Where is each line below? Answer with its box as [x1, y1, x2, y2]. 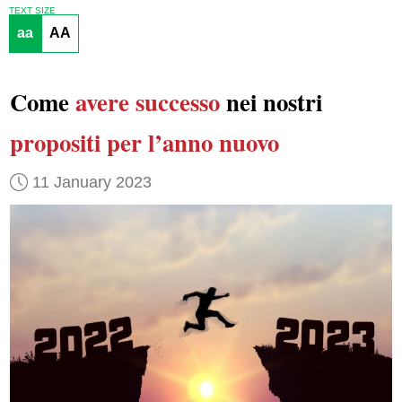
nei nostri [219, 84, 322, 120]
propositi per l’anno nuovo [9, 125, 279, 161]
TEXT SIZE [8, 4, 56, 15]
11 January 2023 [31, 172, 152, 191]
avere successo [74, 84, 220, 120]
